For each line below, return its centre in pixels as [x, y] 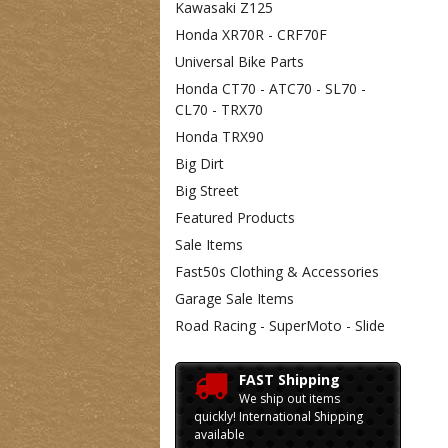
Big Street [207, 190]
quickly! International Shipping [278, 416]
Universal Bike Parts [239, 61]
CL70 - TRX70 [219, 109]
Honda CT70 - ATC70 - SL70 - [270, 88]
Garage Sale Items [234, 298]
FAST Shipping [289, 379]
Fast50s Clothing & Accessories [277, 271]
